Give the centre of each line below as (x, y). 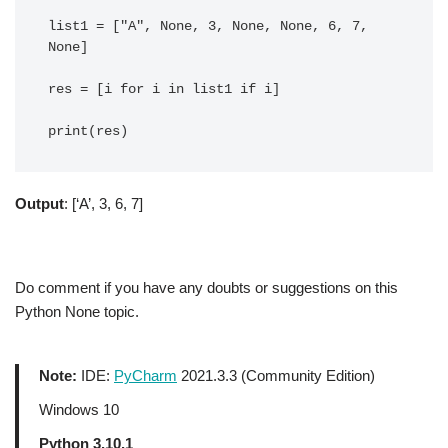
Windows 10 (79, 409)
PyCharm (145, 375)
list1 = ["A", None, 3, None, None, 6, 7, (208, 26)
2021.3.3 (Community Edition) (276, 375)
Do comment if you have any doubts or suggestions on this (206, 287)
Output (39, 203)
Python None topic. (77, 311)
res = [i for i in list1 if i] (164, 89)
